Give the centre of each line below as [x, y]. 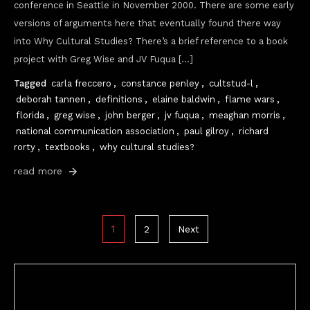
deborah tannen [51, 99]
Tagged [31, 83]
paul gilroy [207, 131]
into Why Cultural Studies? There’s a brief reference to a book [151, 41]
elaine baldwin [184, 99]
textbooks [67, 147]
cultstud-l [231, 83]
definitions [119, 99]
